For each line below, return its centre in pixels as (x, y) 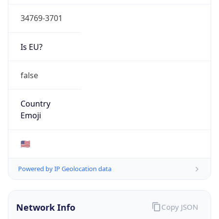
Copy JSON (179, 207)
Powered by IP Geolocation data (65, 169)
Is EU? (31, 47)
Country (35, 104)
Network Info (46, 208)
